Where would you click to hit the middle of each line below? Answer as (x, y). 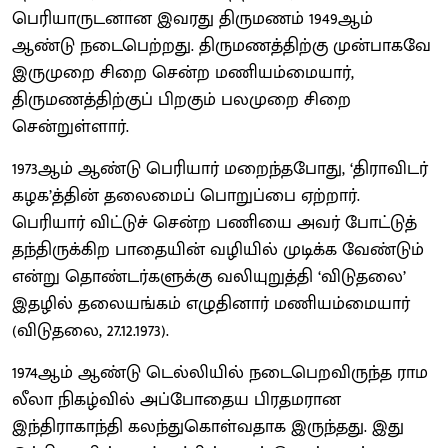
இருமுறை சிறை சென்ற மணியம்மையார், (183, 72)
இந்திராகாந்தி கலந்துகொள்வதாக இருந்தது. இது (208, 426)
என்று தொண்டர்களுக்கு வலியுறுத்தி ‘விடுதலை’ (209, 276)
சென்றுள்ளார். (70, 126)
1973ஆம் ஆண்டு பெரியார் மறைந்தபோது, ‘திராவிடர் (220, 168)
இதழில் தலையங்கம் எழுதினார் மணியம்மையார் (211, 303)
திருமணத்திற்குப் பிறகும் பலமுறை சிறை (181, 99)
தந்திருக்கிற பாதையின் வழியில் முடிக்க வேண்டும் (218, 249)
